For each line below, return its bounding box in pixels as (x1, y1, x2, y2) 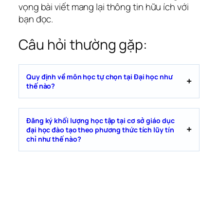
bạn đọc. (18, 13, 54, 26)
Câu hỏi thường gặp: (18, 35, 148, 54)
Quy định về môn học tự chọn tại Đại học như (26, 72, 173, 81)
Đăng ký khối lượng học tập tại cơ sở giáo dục (26, 115, 175, 125)
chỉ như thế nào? (26, 134, 81, 144)
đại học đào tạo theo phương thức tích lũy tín (26, 125, 174, 134)
